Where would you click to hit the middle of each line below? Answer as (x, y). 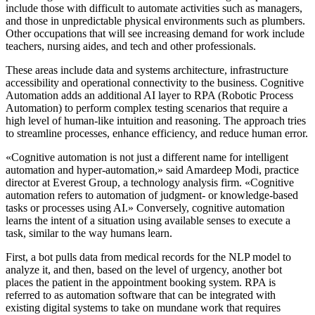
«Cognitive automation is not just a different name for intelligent (147, 157)
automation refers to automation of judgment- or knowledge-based (152, 195)
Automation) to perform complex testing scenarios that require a (147, 108)
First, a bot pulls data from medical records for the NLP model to (148, 257)
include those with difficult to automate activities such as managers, (154, 8)
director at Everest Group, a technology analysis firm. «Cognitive (150, 183)
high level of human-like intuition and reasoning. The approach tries (156, 121)
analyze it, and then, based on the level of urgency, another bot (144, 270)
